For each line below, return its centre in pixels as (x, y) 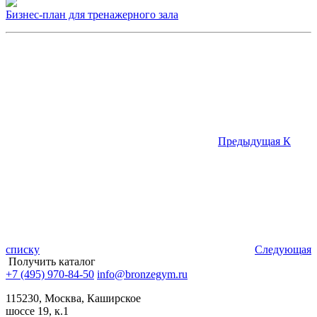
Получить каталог (52, 261)
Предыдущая (249, 141)
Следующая (283, 249)
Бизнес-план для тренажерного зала (92, 14)
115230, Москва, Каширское (73, 298)
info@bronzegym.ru (142, 274)
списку (23, 249)
